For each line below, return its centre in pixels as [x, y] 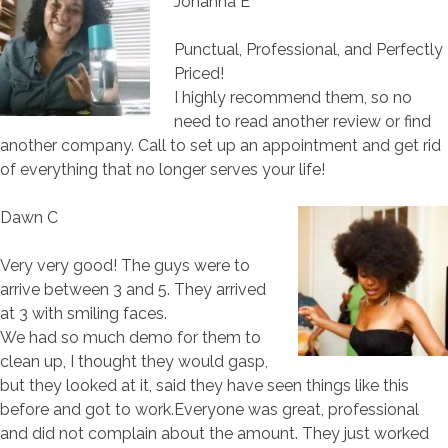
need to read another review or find [302, 122]
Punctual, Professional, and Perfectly [308, 50]
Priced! [199, 74]
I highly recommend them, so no [293, 98]
